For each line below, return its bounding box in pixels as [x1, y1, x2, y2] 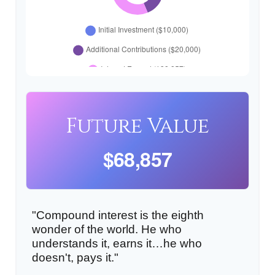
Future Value [66, 112, 209, 141]
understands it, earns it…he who [32, 237, 202, 250]
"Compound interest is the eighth [32, 209, 204, 222]
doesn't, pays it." [32, 251, 118, 264]
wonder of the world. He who [32, 223, 182, 236]
